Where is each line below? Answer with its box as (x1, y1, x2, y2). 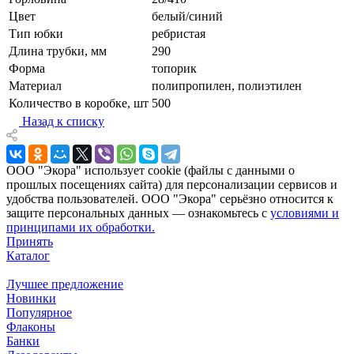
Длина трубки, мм (9, 43, 107, 58)
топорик (152, 61, 197, 75)
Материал (9, 78, 62, 92)
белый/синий (152, 9, 223, 23)
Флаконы (6, 319, 55, 333)
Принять (6, 234, 53, 248)
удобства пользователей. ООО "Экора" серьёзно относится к (6, 191, 333, 205)
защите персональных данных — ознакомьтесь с (6, 205, 270, 220)
